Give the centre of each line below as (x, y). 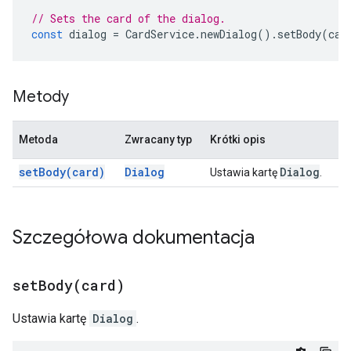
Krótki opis (238, 139)
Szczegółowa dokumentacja (134, 237)
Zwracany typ (158, 139)
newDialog (229, 34)
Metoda (38, 139)
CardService (160, 34)
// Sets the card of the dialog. (128, 18)
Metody (41, 97)
